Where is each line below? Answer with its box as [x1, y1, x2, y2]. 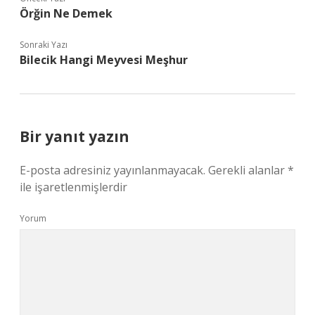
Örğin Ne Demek [20, 6, 112, 21]
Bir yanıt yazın [20, 127, 129, 146]
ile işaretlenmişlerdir [20, 179, 127, 195]
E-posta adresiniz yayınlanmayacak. [20, 162, 205, 178]
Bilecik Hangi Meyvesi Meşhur [20, 52, 188, 67]
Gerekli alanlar [208, 162, 288, 178]
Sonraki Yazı [20, 39, 67, 51]
